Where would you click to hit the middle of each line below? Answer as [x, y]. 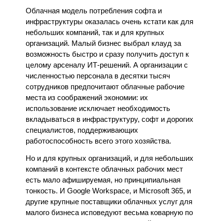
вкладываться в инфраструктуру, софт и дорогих [110, 119]
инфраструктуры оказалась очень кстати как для [110, 21]
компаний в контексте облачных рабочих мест [105, 169]
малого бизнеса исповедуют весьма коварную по [110, 213]
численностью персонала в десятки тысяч [98, 76]
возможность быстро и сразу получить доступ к [108, 54]
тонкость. [42, 191]
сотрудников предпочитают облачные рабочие [105, 87]
